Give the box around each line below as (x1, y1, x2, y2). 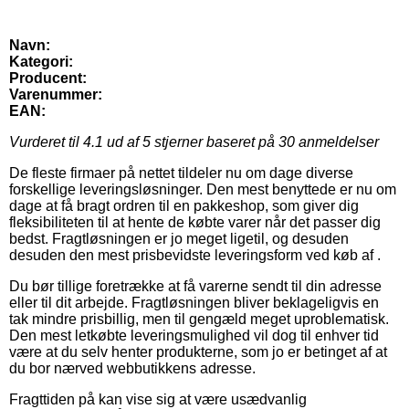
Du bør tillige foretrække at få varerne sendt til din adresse (9, 278, 382, 295)
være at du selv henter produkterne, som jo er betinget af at (9, 344, 387, 361)
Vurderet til (9, 134, 83, 151)
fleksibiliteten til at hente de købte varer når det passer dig (9, 215, 381, 231)
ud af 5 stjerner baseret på (103, 134, 278, 151)
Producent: (9, 70, 87, 87)
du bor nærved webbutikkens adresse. (9, 361, 256, 377)
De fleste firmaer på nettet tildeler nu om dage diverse (9, 165, 353, 182)
